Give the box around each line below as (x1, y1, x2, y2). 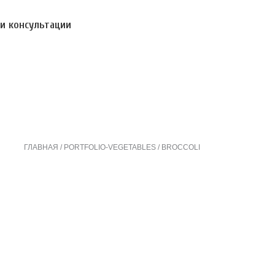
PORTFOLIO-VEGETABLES (64, 142, 156, 152)
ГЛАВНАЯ (24, 142, 58, 152)
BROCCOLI (161, 142, 200, 152)
